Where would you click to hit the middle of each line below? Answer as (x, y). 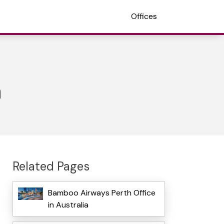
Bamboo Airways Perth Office (101, 193)
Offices (144, 16)
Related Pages (51, 166)
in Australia (68, 205)
